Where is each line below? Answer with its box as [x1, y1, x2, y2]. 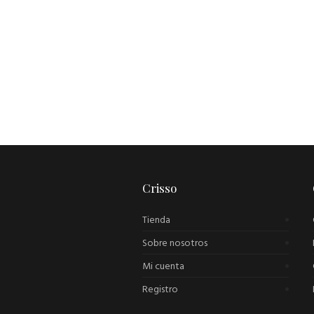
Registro [142, 282, 178, 299]
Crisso [142, 180, 177, 196]
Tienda [142, 212, 170, 229]
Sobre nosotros [142, 235, 207, 252]
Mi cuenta [142, 259, 184, 275]
